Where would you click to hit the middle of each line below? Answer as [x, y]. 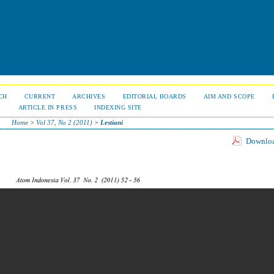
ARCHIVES [89, 96]
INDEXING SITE [118, 107]
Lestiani [111, 122]
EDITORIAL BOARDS [154, 96]
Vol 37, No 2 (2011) [64, 122]
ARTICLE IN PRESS [48, 107]
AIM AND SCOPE [229, 96]
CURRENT [40, 96]
